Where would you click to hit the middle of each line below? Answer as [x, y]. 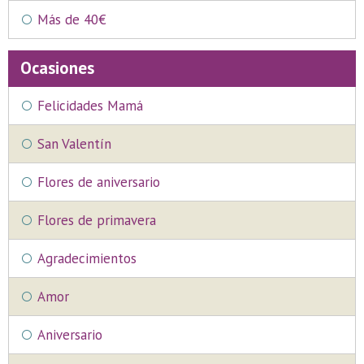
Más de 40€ [72, 19]
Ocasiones [57, 68]
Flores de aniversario [99, 182]
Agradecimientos [87, 258]
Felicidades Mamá [90, 106]
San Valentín [74, 144]
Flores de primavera [97, 220]
